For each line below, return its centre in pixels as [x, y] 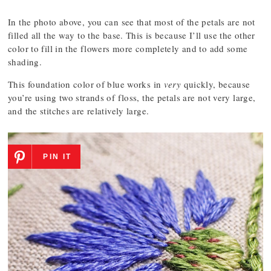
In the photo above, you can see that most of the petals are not [132, 22]
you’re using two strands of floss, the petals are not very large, [132, 97]
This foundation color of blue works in [86, 84]
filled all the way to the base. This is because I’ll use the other [132, 35]
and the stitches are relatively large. [79, 111]
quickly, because [216, 84]
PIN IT [57, 157]
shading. [25, 62]
